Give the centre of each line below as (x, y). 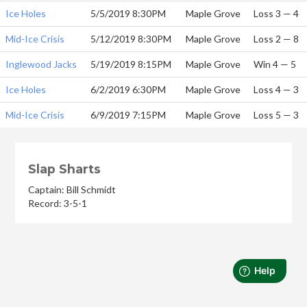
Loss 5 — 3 (276, 115)
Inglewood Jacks (41, 64)
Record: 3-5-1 (58, 204)
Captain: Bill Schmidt (72, 190)
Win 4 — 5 (275, 64)
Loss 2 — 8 (276, 39)
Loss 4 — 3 (276, 89)
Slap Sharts (65, 169)
